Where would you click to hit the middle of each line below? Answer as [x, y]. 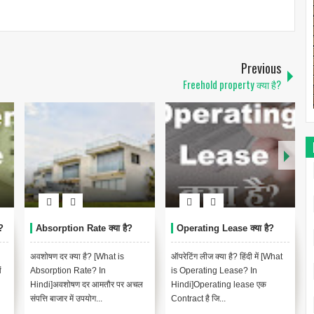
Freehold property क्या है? [232, 85]
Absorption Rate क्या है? [84, 228]
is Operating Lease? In [214, 271]
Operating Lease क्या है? [225, 228]
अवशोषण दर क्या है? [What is [77, 257]
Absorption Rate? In [68, 271]
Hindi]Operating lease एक [218, 285]
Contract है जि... [198, 299]
